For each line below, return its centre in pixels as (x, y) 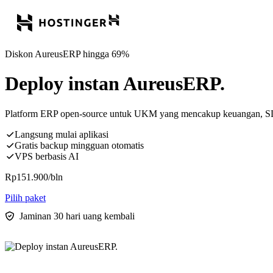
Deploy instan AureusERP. (115, 84)
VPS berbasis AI (47, 156)
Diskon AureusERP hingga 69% (67, 54)
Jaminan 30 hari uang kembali (77, 216)
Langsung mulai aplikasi (62, 134)
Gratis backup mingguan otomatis (79, 145)
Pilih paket (25, 197)
